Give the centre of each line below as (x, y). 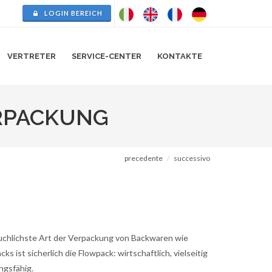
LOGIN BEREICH (73, 13)
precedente (144, 158)
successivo (192, 158)
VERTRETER (32, 56)
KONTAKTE (180, 56)
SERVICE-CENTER (107, 56)
